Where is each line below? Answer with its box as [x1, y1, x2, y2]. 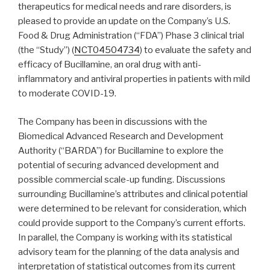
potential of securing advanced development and [18, 159, 219, 171]
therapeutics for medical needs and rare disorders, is [18, 1, 231, 13]
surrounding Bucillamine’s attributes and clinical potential [18, 188, 248, 199]
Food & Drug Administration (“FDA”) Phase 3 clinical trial [18, 30, 244, 42]
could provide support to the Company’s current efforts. [18, 217, 245, 228]
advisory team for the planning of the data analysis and [18, 246, 239, 257]
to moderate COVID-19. [18, 88, 116, 99]
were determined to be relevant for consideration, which [18, 202, 246, 214]
